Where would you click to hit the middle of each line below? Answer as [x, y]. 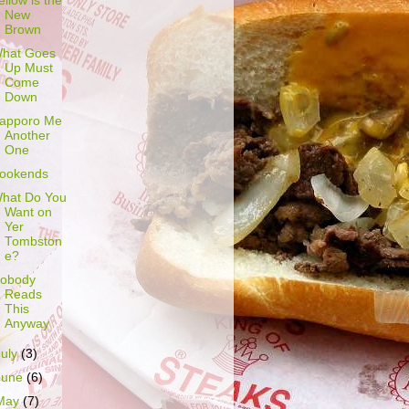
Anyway [26, 324]
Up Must [28, 68]
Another [27, 135]
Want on [28, 213]
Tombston [33, 242]
